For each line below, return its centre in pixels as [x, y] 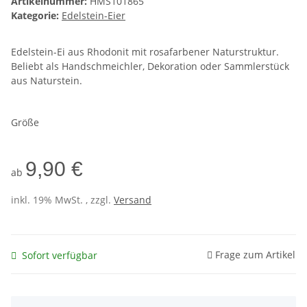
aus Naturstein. [47, 81]
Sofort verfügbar [60, 255]
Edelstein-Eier [94, 16]
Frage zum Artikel [255, 254]
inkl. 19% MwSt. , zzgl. [62, 200]
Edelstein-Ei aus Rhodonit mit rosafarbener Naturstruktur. [145, 52]
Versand [133, 200]
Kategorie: [36, 16]
